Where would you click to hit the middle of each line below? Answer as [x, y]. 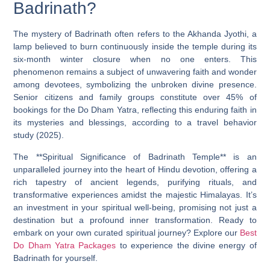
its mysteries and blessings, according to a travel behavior [135, 123]
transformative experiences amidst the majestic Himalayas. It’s [135, 194]
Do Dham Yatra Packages [65, 245]
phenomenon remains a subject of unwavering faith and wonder [135, 72]
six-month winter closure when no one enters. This [135, 59]
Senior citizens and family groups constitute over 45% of [135, 97]
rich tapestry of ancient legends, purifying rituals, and [135, 182]
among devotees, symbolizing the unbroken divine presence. [135, 85]
